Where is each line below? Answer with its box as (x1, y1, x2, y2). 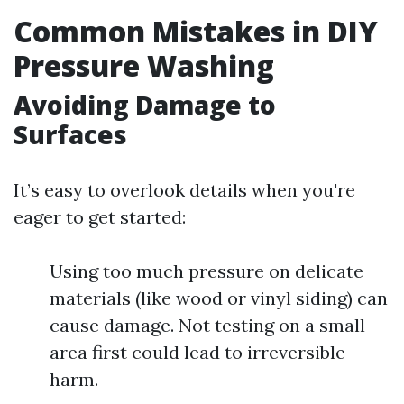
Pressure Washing (14, 46, 274, 85)
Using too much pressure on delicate (50, 260, 363, 282)
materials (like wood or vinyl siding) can (50, 287, 388, 309)
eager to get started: (14, 206, 186, 228)
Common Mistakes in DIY (14, 12, 378, 50)
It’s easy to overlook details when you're (14, 179, 355, 201)
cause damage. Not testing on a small (50, 314, 365, 336)
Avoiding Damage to (14, 87, 276, 122)
